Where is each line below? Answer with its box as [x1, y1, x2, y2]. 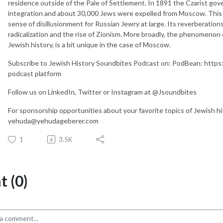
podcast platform [8, 69, 61, 78]
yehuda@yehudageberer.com [8, 116, 99, 125]
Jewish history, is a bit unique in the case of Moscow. [8, 40, 171, 49]
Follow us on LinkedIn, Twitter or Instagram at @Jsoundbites [8, 87, 197, 96]
